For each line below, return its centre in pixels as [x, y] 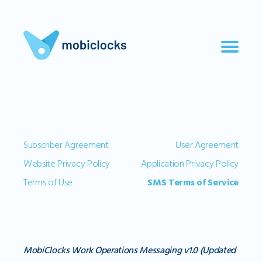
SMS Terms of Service [193, 182]
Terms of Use [48, 182]
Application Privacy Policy [190, 164]
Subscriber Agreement [66, 145]
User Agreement [207, 145]
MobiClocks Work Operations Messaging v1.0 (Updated [130, 250]
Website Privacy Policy [67, 164]
